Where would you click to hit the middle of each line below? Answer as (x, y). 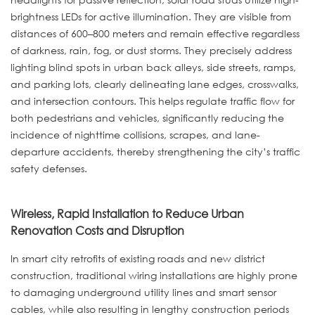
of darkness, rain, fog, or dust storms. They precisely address (151, 50)
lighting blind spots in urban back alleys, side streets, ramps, (153, 67)
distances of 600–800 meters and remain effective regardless (155, 33)
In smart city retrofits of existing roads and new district (138, 259)
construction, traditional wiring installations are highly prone (154, 276)
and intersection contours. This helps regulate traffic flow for (153, 101)
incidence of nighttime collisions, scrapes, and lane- (135, 134)
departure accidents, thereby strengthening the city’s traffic (155, 151)
